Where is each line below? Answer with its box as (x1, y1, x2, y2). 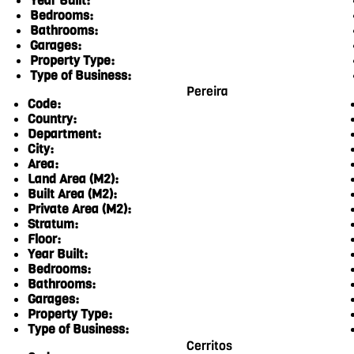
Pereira (186, 83, 228, 100)
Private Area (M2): (28, 200, 132, 217)
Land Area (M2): (28, 170, 119, 187)
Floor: (28, 230, 62, 247)
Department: (28, 125, 102, 142)
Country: (28, 110, 77, 127)
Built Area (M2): (28, 185, 118, 202)
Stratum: (28, 215, 79, 232)
